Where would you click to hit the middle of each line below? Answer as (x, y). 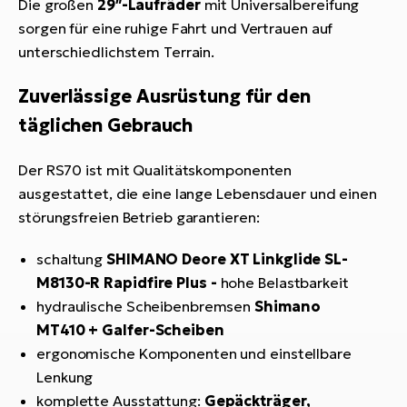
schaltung (71, 259)
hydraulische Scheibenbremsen (146, 307)
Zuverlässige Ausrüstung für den (164, 97)
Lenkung (65, 377)
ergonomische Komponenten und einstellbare (194, 354)
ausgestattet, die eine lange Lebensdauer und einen (198, 194)
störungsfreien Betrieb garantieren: (139, 218)
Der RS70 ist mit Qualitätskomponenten (155, 170)
